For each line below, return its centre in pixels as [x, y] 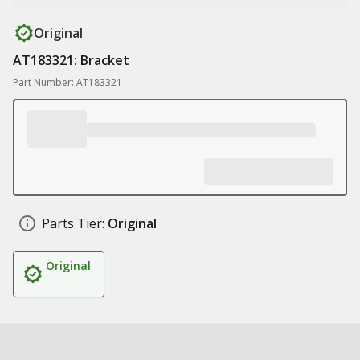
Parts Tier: [73, 223]
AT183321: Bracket [71, 60]
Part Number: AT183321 [67, 82]
